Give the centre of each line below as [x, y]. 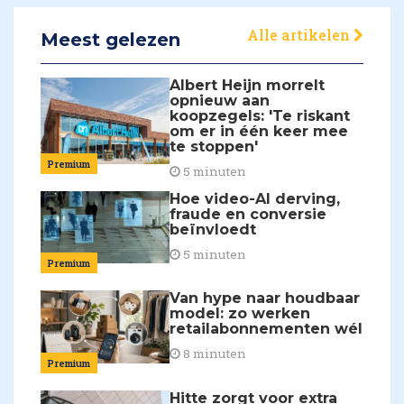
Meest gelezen [110, 40]
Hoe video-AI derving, [255, 198]
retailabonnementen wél [266, 329]
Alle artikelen [300, 35]
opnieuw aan [220, 101]
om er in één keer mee [259, 132]
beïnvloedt [213, 229]
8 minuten [214, 354]
